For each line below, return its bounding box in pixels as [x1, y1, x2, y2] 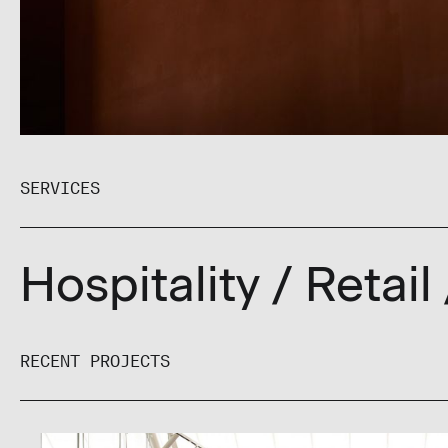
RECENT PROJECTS [20, 344, 170, 371]
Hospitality [20, 254, 260, 313]
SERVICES [20, 171, 100, 198]
